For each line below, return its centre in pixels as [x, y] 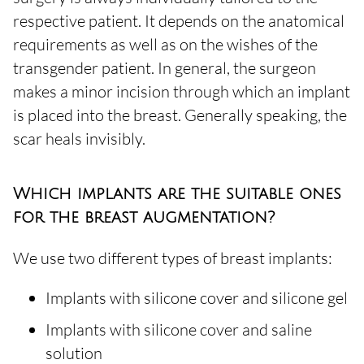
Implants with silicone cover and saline [179, 329]
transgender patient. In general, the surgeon [165, 68]
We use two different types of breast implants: [173, 258]
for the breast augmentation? [144, 218]
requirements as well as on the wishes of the [165, 44]
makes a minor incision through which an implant [182, 91]
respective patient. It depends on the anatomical [179, 21]
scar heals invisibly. [79, 139]
